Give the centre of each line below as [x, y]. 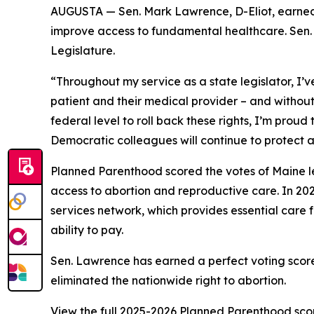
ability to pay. [87, 230]
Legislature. [83, 50]
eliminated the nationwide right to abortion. [168, 280]
